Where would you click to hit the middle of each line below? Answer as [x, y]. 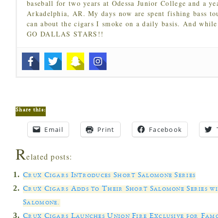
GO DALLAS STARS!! [65, 34]
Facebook [165, 129]
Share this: [31, 110]
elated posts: [49, 156]
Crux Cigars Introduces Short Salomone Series [109, 175]
